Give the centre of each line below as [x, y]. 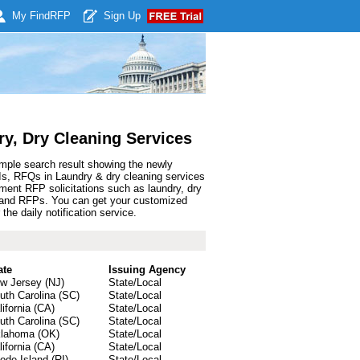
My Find [31, 16]
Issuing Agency [147, 270]
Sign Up [122, 16]
